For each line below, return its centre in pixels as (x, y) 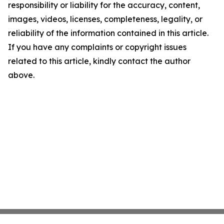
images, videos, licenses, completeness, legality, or (105, 19)
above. (21, 75)
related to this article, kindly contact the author (99, 61)
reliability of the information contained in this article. (108, 33)
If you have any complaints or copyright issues (97, 47)
